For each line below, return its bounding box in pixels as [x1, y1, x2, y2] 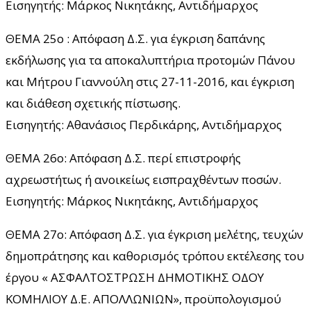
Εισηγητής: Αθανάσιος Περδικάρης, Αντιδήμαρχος [6, 116, 282, 133]
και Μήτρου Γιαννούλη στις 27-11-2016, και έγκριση [6, 73, 294, 90]
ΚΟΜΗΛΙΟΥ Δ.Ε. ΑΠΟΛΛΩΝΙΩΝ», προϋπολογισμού [6, 290, 281, 307]
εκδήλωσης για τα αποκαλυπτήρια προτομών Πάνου [6, 51, 295, 68]
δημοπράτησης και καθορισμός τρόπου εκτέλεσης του [6, 247, 304, 264]
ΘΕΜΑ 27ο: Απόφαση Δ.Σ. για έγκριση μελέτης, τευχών [6, 226, 303, 242]
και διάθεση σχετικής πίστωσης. [6, 94, 180, 111]
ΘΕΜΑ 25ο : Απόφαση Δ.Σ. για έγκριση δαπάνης [6, 30, 265, 47]
